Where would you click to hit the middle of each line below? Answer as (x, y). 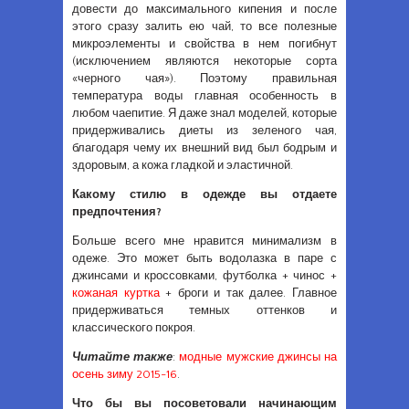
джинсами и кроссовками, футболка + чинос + (204, 276)
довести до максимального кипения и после (204, 10)
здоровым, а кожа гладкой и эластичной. (183, 166)
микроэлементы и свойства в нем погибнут (204, 44)
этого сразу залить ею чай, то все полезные (204, 27)
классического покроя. (134, 328)
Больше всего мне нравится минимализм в (204, 241)
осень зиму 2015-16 (125, 375)
